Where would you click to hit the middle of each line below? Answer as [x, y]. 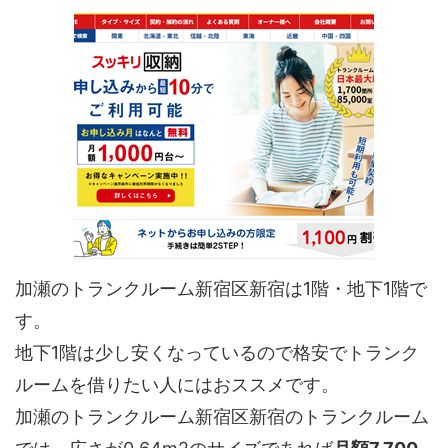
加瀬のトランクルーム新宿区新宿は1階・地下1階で [221, 288]
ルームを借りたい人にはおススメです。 [177, 384]
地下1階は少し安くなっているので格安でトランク [217, 352]
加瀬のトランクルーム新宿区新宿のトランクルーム [222, 416]
